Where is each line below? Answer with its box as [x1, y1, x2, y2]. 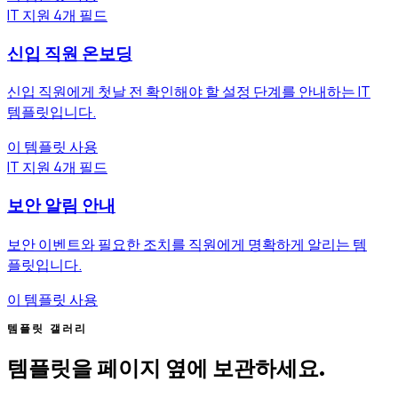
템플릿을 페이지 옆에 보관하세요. [7, 355, 325, 382]
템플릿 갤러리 [7, 321, 88, 337]
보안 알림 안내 [7, 195, 115, 217]
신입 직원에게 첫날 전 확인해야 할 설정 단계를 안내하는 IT [7, 82, 370, 102]
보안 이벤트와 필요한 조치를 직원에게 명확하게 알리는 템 [7, 234, 367, 254]
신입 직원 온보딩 [7, 43, 132, 64]
